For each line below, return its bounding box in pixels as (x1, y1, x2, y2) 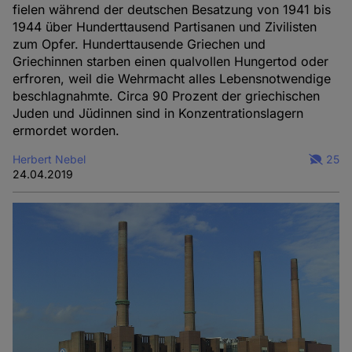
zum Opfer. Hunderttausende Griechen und (13, 35, 266, 52)
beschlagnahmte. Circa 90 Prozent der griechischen (13, 87, 321, 104)
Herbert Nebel (13, 152, 86, 166)
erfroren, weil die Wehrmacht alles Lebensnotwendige (13, 70, 332, 86)
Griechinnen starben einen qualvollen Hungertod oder (13, 53, 329, 69)
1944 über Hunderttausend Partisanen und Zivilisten (13, 18, 317, 35)
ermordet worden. (13, 122, 120, 138)
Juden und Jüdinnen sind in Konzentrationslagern (13, 104, 304, 121)
